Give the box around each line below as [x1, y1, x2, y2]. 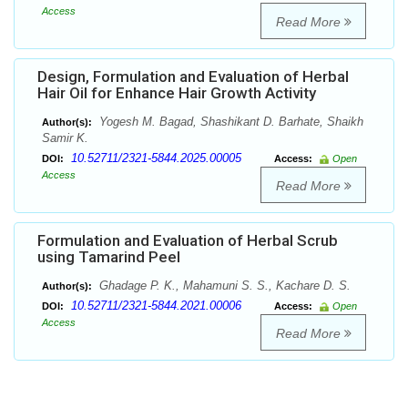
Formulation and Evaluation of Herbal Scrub [37, 231, 338, 250]
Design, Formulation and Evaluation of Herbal [37, 67, 349, 87]
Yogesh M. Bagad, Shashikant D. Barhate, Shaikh [96, 115, 363, 129]
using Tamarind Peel [37, 248, 180, 267]
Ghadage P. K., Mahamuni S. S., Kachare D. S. [96, 279, 351, 293]
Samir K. [42, 131, 88, 146]
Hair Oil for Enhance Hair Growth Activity [37, 84, 316, 103]
